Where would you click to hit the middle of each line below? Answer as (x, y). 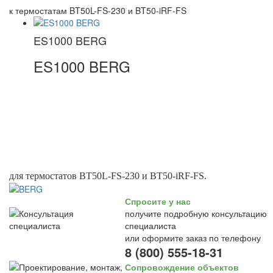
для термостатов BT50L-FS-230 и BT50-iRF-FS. (108, 176)
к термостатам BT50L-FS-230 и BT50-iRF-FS (98, 10)
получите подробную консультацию (196, 213)
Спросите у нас (158, 201)
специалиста (151, 225)
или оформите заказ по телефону (193, 238)
